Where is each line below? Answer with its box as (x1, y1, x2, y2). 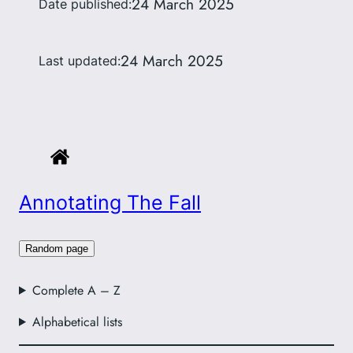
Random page (25, 242, 88, 255)
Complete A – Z (32, 281, 121, 299)
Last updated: (38, 53, 121, 69)
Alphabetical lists (32, 312, 122, 331)
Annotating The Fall (19, 191, 201, 215)
